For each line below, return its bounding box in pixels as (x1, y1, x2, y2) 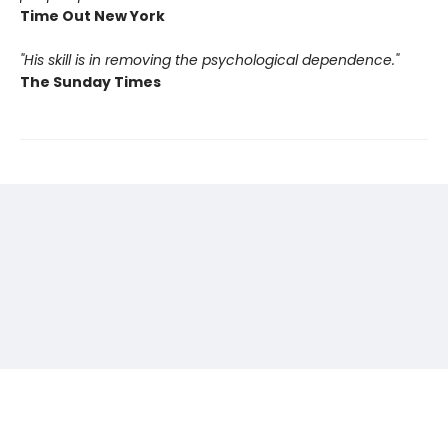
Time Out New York (20, 6, 165, 26)
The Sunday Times (20, 72, 161, 92)
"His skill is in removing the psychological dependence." (20, 50, 399, 70)
